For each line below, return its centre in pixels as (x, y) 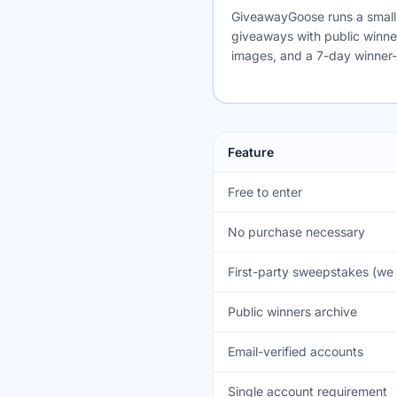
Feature (251, 152)
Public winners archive (292, 311)
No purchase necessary (296, 232)
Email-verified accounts (296, 351)
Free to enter (265, 192)
